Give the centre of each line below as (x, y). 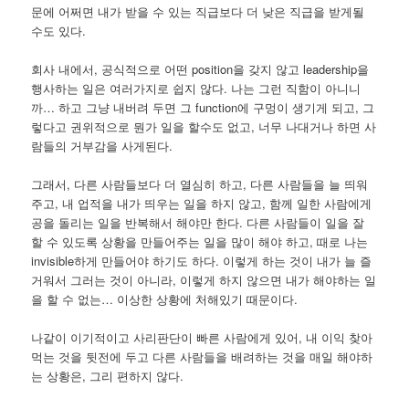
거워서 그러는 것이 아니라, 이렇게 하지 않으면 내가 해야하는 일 (204, 280)
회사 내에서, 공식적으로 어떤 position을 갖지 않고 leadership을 (200, 69)
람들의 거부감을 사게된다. (102, 146)
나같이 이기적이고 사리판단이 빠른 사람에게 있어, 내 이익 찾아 (202, 338)
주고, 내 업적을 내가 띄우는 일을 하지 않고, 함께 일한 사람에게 (202, 204)
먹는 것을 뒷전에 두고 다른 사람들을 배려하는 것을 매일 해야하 (202, 357)
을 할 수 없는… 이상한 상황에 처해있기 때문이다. (165, 299)
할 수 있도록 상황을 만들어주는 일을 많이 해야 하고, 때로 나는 (200, 242)
